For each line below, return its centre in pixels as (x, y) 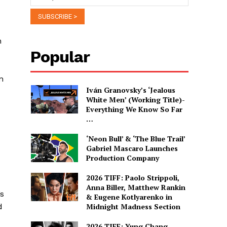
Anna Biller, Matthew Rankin (136, 187)
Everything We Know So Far (134, 109)
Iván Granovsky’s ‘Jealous (130, 90)
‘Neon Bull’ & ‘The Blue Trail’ (136, 138)
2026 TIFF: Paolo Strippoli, (133, 177)
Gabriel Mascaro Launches (132, 148)
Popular (60, 56)
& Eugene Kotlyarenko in (129, 197)
